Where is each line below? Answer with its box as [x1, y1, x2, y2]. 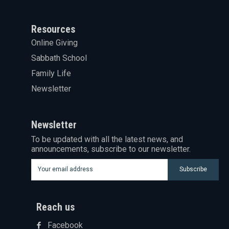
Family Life [31, 68, 71, 78]
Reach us [36, 200, 75, 213]
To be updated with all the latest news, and [31, 134, 183, 144]
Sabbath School [31, 53, 87, 63]
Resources [31, 22, 75, 35]
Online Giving [31, 37, 78, 48]
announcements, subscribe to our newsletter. [31, 144, 191, 154]
